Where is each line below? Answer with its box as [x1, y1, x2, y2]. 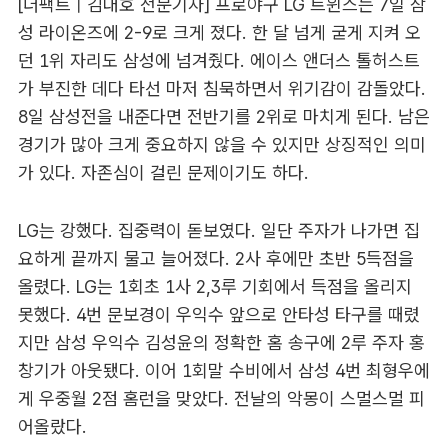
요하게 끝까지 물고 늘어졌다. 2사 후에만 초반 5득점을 [17, 247, 414, 269]
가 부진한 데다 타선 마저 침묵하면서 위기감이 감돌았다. [17, 77, 426, 99]
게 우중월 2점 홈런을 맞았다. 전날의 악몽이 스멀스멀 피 [17, 387, 425, 409]
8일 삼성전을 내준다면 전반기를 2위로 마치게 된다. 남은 [17, 105, 430, 127]
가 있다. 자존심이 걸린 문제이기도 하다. [17, 161, 309, 183]
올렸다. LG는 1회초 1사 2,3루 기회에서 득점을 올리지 [17, 275, 412, 297]
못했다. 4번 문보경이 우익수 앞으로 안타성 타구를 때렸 [17, 303, 420, 325]
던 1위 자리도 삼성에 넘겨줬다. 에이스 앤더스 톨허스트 [17, 49, 420, 71]
